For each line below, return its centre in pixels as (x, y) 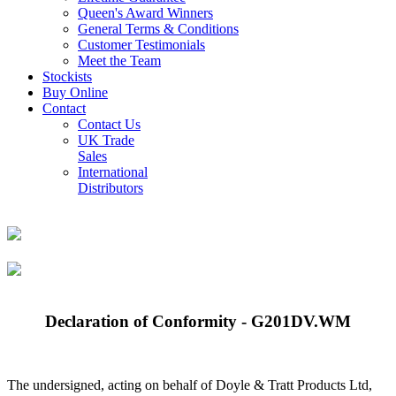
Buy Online (75, 92)
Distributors (110, 188)
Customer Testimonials (141, 45)
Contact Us (109, 124)
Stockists (67, 76)
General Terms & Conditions (158, 29)
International (113, 172)
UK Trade (106, 140)
